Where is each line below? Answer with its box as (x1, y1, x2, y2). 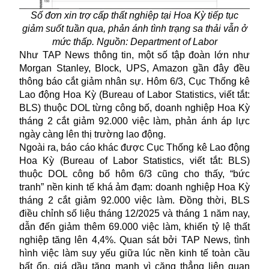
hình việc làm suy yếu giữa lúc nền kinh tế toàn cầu (19, 247, 250, 258)
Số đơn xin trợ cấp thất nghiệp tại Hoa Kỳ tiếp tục (31, 10, 238, 20)
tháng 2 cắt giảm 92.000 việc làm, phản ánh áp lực (19, 115, 250, 126)
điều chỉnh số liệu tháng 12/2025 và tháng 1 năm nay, (19, 208, 250, 219)
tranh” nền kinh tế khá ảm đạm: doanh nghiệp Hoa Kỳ (19, 181, 250, 192)
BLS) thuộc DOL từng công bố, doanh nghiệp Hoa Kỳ (19, 102, 250, 113)
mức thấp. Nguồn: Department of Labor (52, 36, 217, 47)
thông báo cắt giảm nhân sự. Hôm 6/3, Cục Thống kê (19, 76, 250, 86)
